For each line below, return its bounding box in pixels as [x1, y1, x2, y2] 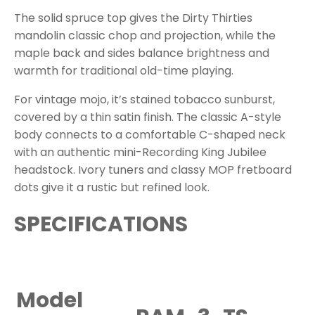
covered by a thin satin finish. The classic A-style [14, 108, 281, 125]
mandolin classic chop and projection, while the [14, 27, 276, 44]
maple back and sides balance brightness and [14, 44, 269, 61]
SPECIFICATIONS [14, 209, 188, 239]
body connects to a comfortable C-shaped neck [14, 126, 285, 143]
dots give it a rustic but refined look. [14, 179, 210, 195]
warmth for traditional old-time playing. [14, 62, 233, 79]
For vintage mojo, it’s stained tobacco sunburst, [14, 91, 275, 108]
